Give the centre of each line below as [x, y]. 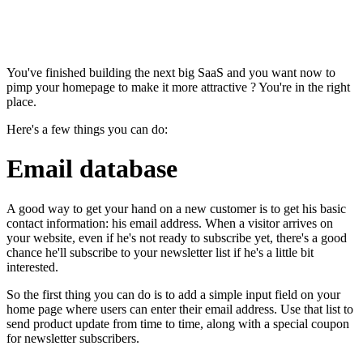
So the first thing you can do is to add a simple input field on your [173, 294]
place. [21, 101]
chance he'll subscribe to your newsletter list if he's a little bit [160, 252]
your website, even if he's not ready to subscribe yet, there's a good [177, 237]
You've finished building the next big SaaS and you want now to [171, 72]
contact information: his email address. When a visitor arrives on [170, 223]
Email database [92, 169]
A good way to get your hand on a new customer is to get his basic [176, 208]
